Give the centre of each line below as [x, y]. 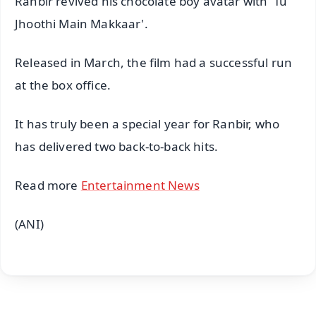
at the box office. [63, 85]
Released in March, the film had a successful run [154, 63]
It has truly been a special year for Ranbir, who [147, 124]
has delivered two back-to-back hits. [117, 147]
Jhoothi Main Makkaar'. [81, 24]
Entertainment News [140, 186]
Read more [48, 186]
